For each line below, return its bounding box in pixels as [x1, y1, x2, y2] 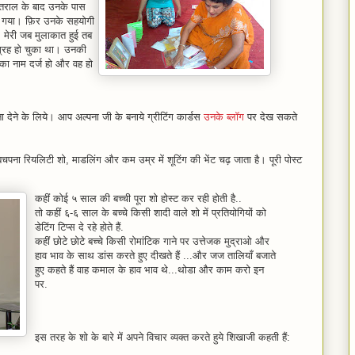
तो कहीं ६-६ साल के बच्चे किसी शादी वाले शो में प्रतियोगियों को [35, 207, 266, 219]
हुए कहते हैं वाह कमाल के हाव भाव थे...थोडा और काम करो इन [35, 264, 264, 276]
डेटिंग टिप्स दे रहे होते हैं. [35, 221, 124, 233]
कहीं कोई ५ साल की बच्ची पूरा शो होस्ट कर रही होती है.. [35, 193, 242, 204]
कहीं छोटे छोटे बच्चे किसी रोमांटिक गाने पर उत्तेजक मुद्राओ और [35, 235, 269, 247]
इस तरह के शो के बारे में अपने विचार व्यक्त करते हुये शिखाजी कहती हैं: [35, 331, 290, 343]
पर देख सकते [244, 111, 297, 123]
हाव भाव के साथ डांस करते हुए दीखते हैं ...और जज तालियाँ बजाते [35, 250, 276, 261]
